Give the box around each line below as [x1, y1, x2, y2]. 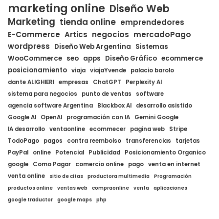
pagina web [130, 125, 165, 133]
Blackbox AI [97, 101, 131, 109]
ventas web [57, 184, 88, 192]
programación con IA [66, 113, 130, 121]
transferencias [126, 136, 171, 145]
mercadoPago [133, 29, 191, 40]
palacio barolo [131, 66, 174, 74]
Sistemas [135, 42, 168, 51]
